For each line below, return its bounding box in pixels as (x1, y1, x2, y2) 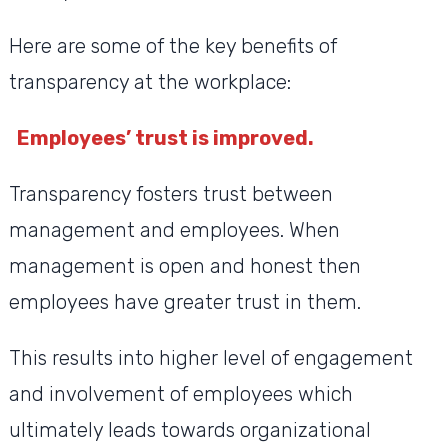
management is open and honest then (8, 254, 361, 279)
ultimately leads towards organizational (8, 418, 371, 443)
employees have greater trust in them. (8, 290, 366, 315)
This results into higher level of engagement (8, 346, 413, 371)
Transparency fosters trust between (8, 182, 333, 207)
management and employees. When (8, 218, 340, 243)
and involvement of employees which (8, 382, 353, 407)
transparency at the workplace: (8, 70, 291, 95)
